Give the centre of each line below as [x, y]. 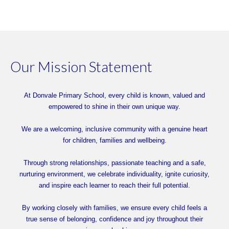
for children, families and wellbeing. [114, 141]
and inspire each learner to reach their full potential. [114, 186]
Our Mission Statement [81, 67]
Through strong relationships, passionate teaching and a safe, [114, 163]
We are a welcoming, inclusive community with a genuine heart [114, 129]
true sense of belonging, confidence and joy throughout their [114, 219]
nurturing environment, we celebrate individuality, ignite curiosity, [114, 174]
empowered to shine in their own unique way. [114, 107]
